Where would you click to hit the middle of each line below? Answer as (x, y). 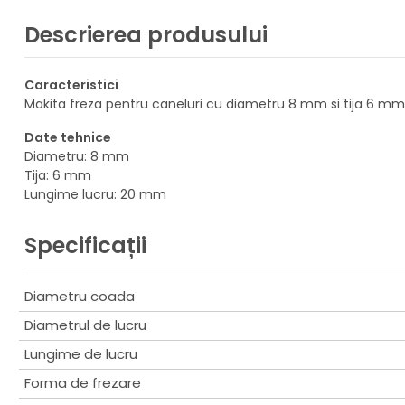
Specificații (85, 245)
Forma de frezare (83, 382)
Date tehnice (68, 137)
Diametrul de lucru (85, 325)
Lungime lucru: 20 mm (95, 194)
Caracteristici (71, 85)
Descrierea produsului (146, 34)
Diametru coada (80, 296)
